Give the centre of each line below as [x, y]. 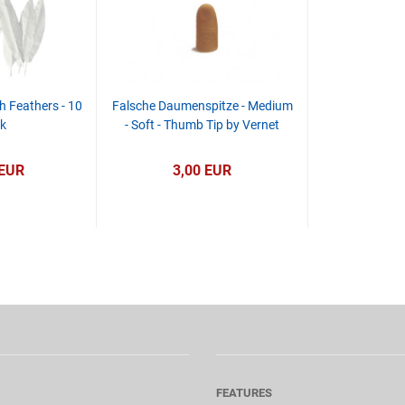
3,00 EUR [202, 170]
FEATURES [244, 393]
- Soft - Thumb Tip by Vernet [202, 125]
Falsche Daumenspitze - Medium [202, 106]
